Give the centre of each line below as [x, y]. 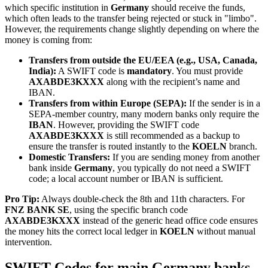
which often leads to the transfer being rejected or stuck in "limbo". [131, 18]
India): [42, 71]
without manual [225, 231]
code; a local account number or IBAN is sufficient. [126, 178]
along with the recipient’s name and [172, 81]
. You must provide [207, 71]
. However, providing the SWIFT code [126, 124]
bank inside [51, 167]
